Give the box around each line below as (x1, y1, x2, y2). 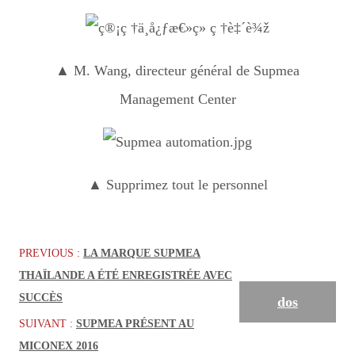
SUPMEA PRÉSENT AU (76, 317, 194, 330)
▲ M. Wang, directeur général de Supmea (55, 62, 300, 78)
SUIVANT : (19, 317, 76, 330)
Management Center (119, 90, 236, 107)
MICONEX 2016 (19, 339, 98, 352)
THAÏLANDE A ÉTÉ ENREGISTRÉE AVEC (19, 269, 232, 281)
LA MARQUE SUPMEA (83, 246, 200, 259)
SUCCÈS (19, 291, 63, 303)
